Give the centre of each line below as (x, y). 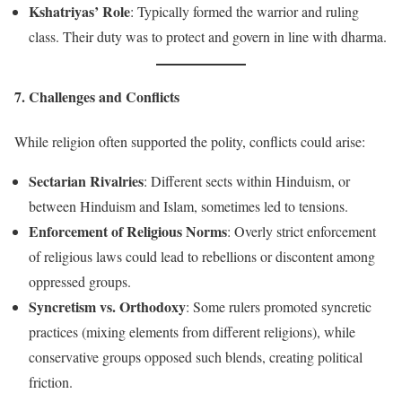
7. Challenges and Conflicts (97, 97)
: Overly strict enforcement (301, 231)
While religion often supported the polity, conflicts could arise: (190, 141)
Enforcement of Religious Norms (128, 231)
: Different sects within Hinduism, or (247, 180)
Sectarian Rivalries (86, 180)
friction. (51, 381)
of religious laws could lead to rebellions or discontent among (202, 256)
